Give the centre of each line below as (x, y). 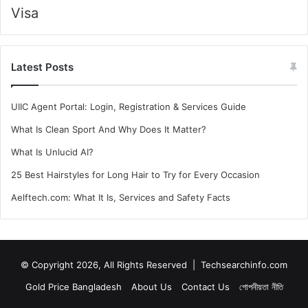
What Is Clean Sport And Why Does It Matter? (109, 130)
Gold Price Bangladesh (73, 287)
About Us (151, 287)
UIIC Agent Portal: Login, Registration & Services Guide (129, 107)
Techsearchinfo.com (244, 265)
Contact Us (205, 287)
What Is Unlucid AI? (52, 152)
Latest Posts (42, 67)
